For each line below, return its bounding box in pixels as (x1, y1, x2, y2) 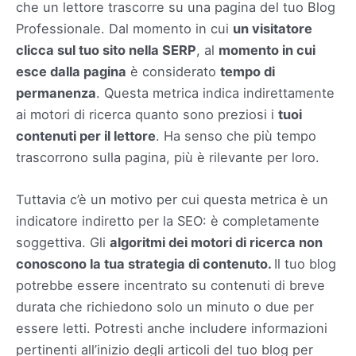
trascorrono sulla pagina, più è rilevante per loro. (16, 149, 319, 165)
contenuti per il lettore (16, 127, 156, 144)
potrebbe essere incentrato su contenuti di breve (16, 277, 325, 293)
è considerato (126, 63, 220, 79)
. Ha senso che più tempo (156, 127, 316, 144)
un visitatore (233, 20, 312, 37)
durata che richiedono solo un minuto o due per (16, 298, 314, 315)
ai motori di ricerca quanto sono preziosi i (16, 106, 278, 122)
